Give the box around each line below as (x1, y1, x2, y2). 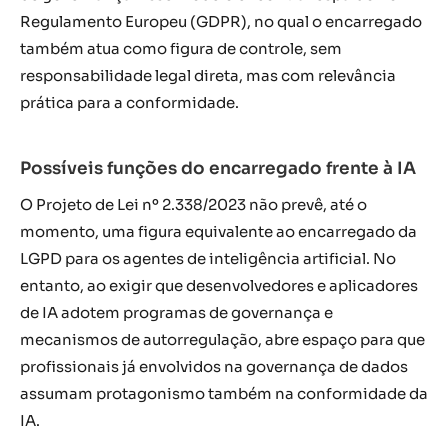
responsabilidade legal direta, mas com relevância (20, 65, 396, 85)
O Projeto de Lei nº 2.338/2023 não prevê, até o (20, 194, 367, 214)
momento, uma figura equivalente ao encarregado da (20, 221, 417, 241)
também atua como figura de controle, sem (20, 38, 342, 58)
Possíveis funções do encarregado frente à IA (20, 157, 416, 179)
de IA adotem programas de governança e (20, 302, 333, 322)
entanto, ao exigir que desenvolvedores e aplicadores (20, 275, 418, 295)
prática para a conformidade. (20, 92, 239, 112)
